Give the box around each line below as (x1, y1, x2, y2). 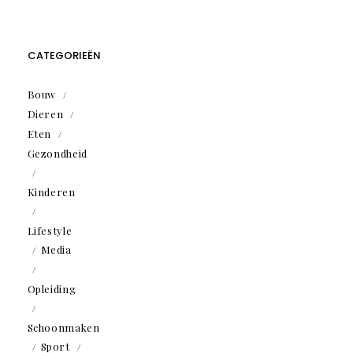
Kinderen (27, 185, 76, 199)
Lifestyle (27, 224, 72, 238)
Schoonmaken (27, 321, 100, 335)
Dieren (27, 107, 64, 121)
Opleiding (27, 282, 76, 296)
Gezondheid (27, 147, 87, 161)
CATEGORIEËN (27, 48, 101, 64)
